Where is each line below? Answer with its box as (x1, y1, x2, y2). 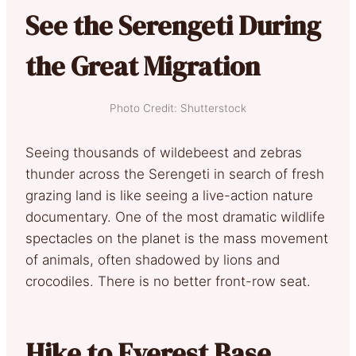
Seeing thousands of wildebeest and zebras (25, 144, 302, 161)
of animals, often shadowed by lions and (25, 251, 280, 268)
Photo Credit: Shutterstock (110, 101, 246, 114)
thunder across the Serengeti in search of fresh (25, 165, 324, 182)
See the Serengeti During (25, 6, 321, 44)
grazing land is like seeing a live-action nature (25, 187, 313, 203)
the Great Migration (25, 47, 260, 84)
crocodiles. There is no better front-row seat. (25, 273, 311, 289)
